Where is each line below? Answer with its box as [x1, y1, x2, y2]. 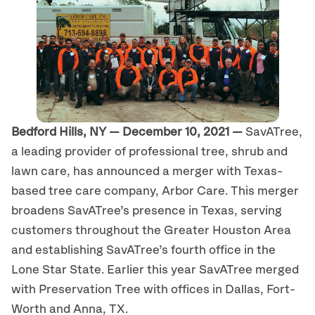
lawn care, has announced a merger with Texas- [11, 165, 283, 178]
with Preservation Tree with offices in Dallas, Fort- [11, 283, 295, 296]
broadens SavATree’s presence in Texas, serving [11, 205, 282, 217]
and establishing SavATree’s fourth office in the [11, 244, 276, 257]
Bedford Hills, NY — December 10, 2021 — [11, 126, 245, 139]
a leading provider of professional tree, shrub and [11, 146, 288, 158]
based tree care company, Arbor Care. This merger [11, 185, 299, 198]
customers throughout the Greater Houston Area [11, 224, 291, 237]
